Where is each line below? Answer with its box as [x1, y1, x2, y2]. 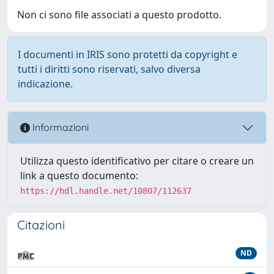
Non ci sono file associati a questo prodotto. [17, 7, 221, 21]
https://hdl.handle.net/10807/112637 [20, 185, 191, 196]
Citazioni [17, 217, 65, 232]
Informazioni [30, 121, 89, 134]
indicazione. [18, 76, 73, 91]
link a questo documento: [20, 168, 138, 182]
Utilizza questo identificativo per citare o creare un [20, 154, 254, 168]
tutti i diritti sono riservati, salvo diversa [18, 62, 201, 76]
